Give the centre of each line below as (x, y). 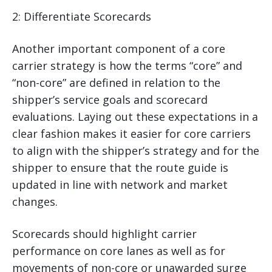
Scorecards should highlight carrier (104, 233)
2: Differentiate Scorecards (82, 16)
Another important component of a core (119, 48)
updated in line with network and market (120, 184)
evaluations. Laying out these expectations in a (135, 116)
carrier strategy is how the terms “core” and (127, 65)
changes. (35, 201)
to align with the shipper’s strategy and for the (136, 150)
